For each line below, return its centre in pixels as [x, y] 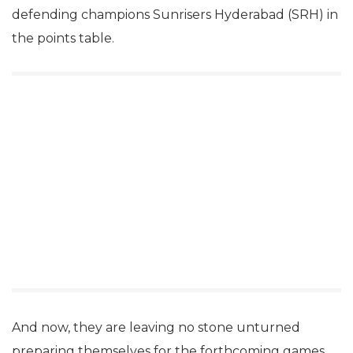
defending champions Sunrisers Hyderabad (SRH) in [175, 15]
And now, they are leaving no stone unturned [156, 327]
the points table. [63, 38]
